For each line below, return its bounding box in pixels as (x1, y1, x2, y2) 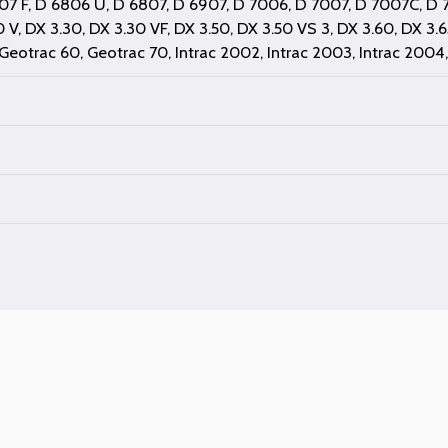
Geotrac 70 (87, 41, 169, 62)
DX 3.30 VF (89, 17, 168, 38)
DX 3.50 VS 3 (237, 17, 331, 38)
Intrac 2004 (359, 41, 446, 62)
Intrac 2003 (267, 41, 353, 62)
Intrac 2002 (175, 41, 261, 62)
